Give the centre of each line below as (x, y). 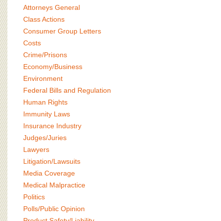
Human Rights (45, 102)
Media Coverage (49, 173)
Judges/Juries (45, 138)
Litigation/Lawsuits (52, 161)
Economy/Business (53, 67)
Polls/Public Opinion (54, 209)
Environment (43, 78)
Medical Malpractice (54, 185)
